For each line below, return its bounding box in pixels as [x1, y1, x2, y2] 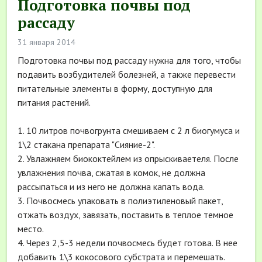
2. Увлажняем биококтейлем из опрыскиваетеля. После [18, 152, 239, 164]
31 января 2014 [18, 36, 75, 47]
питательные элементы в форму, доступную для [18, 82, 212, 94]
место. [18, 222, 44, 235]
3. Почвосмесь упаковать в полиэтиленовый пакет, [18, 194, 223, 206]
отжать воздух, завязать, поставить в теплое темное [18, 208, 233, 220]
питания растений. [18, 96, 91, 108]
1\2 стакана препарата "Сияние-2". [18, 138, 155, 150]
